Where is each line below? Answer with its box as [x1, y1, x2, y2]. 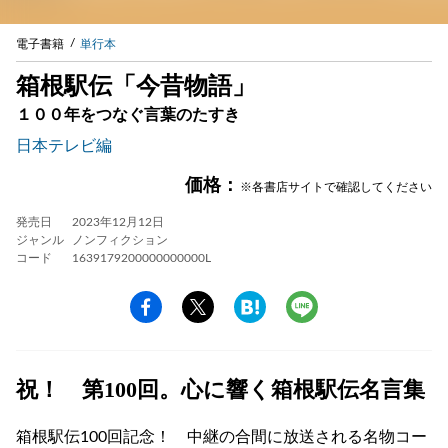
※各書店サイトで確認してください [240, 180, 432, 193]
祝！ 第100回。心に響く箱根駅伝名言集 [16, 376, 425, 402]
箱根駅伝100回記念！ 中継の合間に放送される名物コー [16, 428, 427, 445]
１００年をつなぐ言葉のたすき [16, 106, 240, 123]
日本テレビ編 [16, 137, 112, 154]
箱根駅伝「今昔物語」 [16, 74, 256, 99]
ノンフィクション [72, 233, 168, 246]
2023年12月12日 [72, 215, 164, 228]
